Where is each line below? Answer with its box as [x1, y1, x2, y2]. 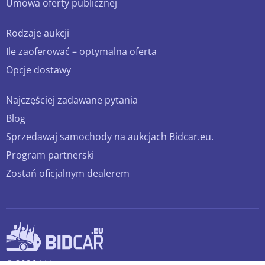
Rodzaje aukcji [6, 27, 69, 40]
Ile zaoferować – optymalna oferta [6, 45, 157, 59]
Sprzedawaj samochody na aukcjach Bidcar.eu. [6, 130, 214, 144]
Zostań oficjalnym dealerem [6, 167, 130, 180]
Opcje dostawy [6, 63, 71, 77]
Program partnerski [6, 148, 94, 162]
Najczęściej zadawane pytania [6, 93, 138, 107]
